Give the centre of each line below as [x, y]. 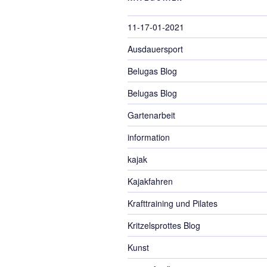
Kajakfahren [150, 181]
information [149, 137]
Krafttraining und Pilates [173, 203]
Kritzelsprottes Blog [164, 225]
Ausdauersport [155, 49]
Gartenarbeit [151, 115]
